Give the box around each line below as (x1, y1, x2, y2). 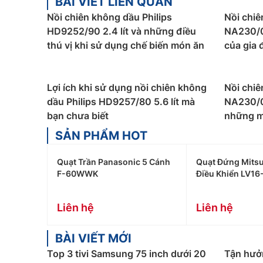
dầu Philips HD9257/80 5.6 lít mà (47, 96, 195, 107)
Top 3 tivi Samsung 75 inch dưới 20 (47, 248, 206, 259)
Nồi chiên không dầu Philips (47, 11, 172, 23)
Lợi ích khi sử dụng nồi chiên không (47, 82, 207, 93)
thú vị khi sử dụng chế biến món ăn (47, 39, 204, 51)
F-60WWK (57, 168, 98, 178)
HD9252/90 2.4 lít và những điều (47, 25, 196, 37)
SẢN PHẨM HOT (55, 129, 147, 143)
